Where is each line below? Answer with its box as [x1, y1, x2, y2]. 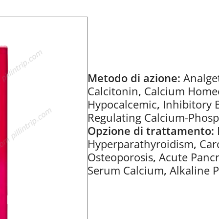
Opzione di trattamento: [88, 123, 217, 138]
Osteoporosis [88, 150, 153, 164]
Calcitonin [88, 84, 138, 98]
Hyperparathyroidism [88, 136, 194, 151]
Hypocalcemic [88, 97, 157, 111]
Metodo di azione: [88, 70, 183, 85]
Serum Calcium [88, 163, 164, 177]
